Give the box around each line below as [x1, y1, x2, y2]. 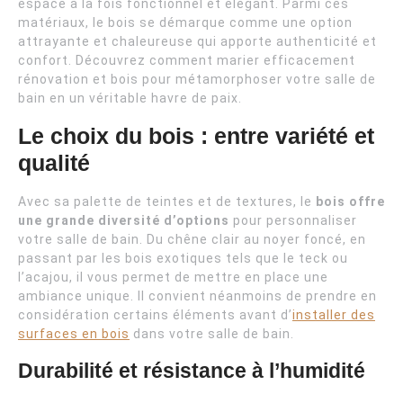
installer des [292, 307, 375, 322]
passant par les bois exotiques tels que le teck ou [18, 250, 348, 265]
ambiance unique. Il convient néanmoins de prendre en [18, 288, 377, 303]
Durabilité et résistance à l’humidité [18, 358, 365, 382]
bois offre [316, 193, 385, 209]
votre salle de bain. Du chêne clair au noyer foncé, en [18, 231, 366, 246]
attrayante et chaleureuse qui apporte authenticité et [18, 33, 377, 49]
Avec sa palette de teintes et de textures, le [18, 193, 316, 209]
